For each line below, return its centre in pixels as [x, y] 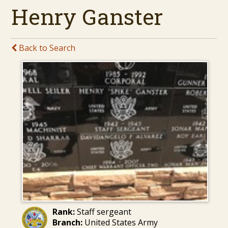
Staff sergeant [103, 211]
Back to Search [46, 48]
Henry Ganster [87, 16]
